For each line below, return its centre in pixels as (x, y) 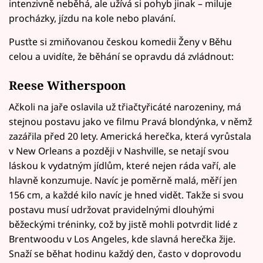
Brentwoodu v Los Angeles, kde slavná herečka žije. (122, 239)
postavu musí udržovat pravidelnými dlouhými (112, 209)
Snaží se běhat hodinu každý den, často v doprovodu (125, 253)
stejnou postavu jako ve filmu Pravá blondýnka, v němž (130, 121)
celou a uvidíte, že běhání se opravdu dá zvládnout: (121, 57)
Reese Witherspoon (68, 85)
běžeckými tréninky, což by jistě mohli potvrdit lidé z (123, 224)
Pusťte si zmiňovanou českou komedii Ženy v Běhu (120, 42)
